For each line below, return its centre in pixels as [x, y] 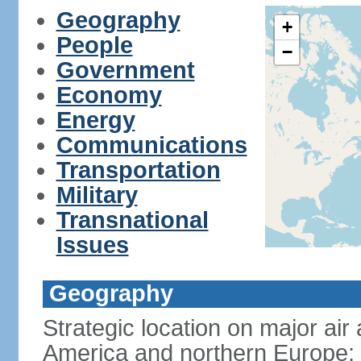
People [94, 45]
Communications [151, 145]
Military [97, 195]
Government [125, 70]
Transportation [138, 170]
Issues [92, 245]
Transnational [132, 220]
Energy [95, 120]
